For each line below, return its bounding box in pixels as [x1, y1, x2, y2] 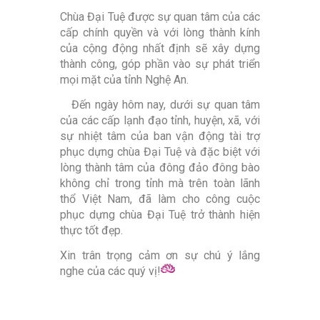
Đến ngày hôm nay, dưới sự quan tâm [60, 98, 260, 112]
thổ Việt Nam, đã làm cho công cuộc [60, 192, 260, 206]
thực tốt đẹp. [60, 224, 123, 238]
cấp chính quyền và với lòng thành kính [60, 26, 260, 40]
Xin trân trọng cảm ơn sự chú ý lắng [60, 249, 260, 263]
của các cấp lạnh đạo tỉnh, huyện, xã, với [60, 114, 260, 128]
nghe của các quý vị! [60, 264, 161, 279]
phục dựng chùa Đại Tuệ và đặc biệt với [60, 145, 260, 159]
